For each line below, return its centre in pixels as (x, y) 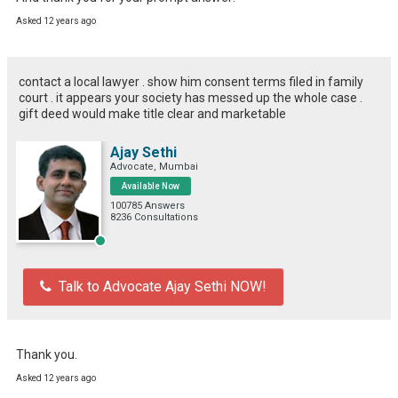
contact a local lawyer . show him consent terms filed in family (191, 81)
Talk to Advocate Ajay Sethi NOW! (163, 286)
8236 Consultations (154, 217)
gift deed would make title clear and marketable (152, 113)
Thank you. (47, 354)
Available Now (151, 186)
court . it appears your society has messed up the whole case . (191, 97)
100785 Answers (147, 205)
